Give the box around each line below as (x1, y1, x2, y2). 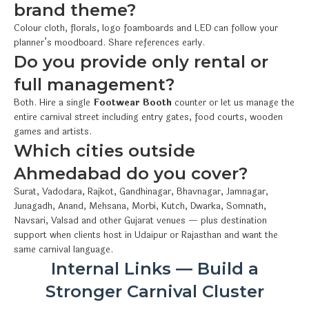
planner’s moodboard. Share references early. (14, 35, 205, 50)
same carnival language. (14, 242, 113, 257)
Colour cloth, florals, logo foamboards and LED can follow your (14, 21, 278, 35)
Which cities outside (14, 140, 195, 161)
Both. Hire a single (14, 95, 93, 110)
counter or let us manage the (172, 95, 295, 110)
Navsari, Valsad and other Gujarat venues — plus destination (14, 213, 267, 228)
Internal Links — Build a (50, 258, 259, 279)
